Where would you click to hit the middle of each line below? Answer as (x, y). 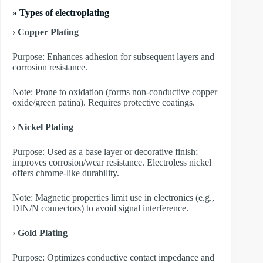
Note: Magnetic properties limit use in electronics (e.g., (113, 197)
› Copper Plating (45, 32)
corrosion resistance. (50, 67)
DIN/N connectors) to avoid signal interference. (100, 208)
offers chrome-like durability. (66, 173)
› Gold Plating (40, 232)
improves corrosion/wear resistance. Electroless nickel (112, 162)
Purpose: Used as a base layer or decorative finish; (105, 151)
